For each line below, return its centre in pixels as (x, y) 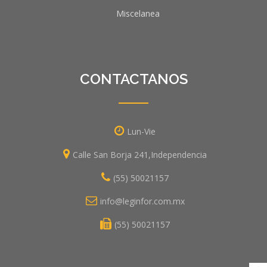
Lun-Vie (141, 131)
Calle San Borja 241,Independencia (140, 155)
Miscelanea (138, 13)
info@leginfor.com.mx (142, 201)
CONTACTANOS (133, 79)
